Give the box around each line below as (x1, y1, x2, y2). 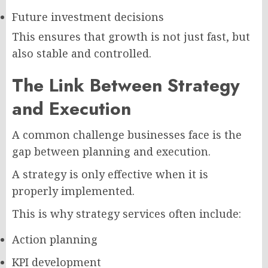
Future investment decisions (12, 10, 164, 24)
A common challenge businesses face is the (12, 127, 242, 142)
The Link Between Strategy (12, 72, 240, 98)
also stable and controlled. (12, 46, 151, 60)
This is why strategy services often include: (12, 206, 241, 221)
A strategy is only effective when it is (12, 167, 208, 181)
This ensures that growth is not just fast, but (12, 29, 250, 44)
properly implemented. (12, 184, 135, 198)
